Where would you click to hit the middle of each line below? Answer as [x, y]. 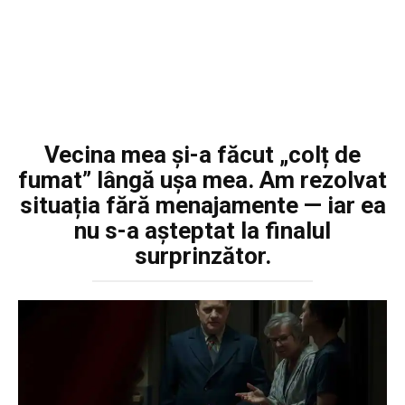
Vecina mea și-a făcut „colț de [202, 155]
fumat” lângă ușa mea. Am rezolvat [202, 180]
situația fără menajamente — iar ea [202, 205]
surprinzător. [202, 256]
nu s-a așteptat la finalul [202, 231]
